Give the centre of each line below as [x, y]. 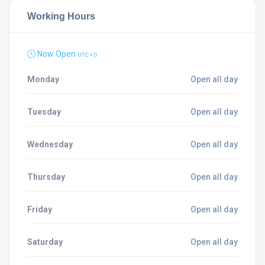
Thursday [46, 177]
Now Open [56, 54]
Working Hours [61, 16]
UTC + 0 [88, 55]
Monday [43, 79]
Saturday [45, 242]
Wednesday [50, 144]
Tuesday [44, 112]
